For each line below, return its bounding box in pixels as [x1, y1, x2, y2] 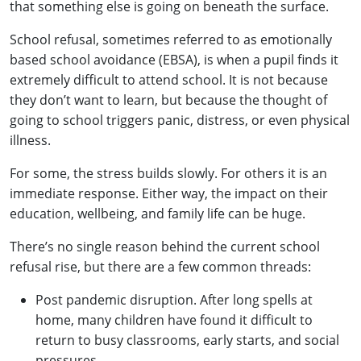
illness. [10, 131, 51, 149]
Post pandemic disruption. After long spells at [35, 290, 313, 309]
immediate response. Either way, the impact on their [10, 184, 328, 202]
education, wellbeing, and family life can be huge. [10, 204, 305, 222]
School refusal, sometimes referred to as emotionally [10, 30, 332, 48]
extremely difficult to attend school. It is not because [10, 70, 328, 89]
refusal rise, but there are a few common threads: [10, 257, 311, 276]
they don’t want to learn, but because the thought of [10, 90, 327, 109]
